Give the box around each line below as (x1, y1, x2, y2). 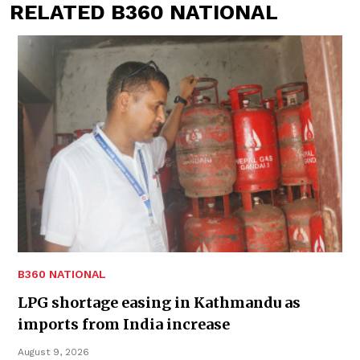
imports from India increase (18, 314, 230, 333)
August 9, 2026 (18, 346, 89, 358)
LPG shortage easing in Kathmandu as (18, 292, 301, 312)
